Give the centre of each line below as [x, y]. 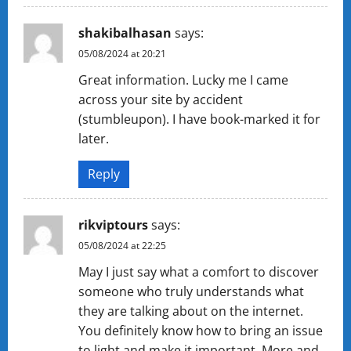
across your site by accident [161, 99]
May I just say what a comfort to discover [199, 271]
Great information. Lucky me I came [183, 80]
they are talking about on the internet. [191, 311]
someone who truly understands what [191, 291]
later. [94, 138]
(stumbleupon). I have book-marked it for [199, 119]
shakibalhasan [125, 33]
